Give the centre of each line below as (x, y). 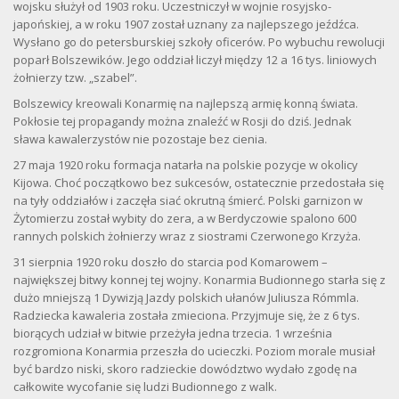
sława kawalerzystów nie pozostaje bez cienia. (140, 139)
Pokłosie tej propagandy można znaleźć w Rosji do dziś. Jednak (183, 122)
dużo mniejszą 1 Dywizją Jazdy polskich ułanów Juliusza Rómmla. (186, 298)
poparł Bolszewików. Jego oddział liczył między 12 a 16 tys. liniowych (195, 60)
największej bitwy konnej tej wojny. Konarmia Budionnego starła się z (199, 280)
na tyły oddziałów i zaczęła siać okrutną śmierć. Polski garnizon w (188, 201)
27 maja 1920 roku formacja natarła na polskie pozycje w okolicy (186, 165)
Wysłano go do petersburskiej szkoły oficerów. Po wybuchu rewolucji (199, 42)
